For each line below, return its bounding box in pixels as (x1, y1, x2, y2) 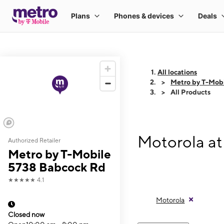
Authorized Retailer (8, 137, 60, 144)
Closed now (8, 210, 44, 218)
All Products (170, 88, 210, 96)
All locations (157, 68, 197, 76)
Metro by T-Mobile (8, 147, 111, 161)
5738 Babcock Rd (8, 160, 105, 174)
